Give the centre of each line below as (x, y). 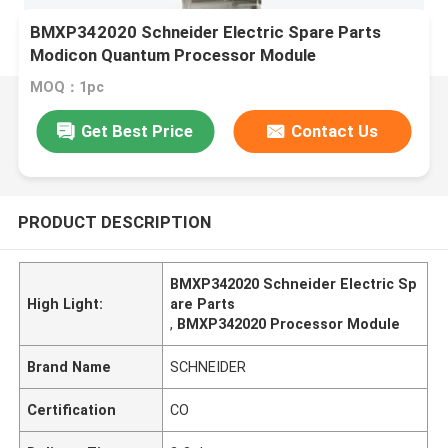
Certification (72, 409)
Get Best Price (137, 130)
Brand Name (69, 366)
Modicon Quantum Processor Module (173, 55)
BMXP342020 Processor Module (289, 323)
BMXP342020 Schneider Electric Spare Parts (206, 32)
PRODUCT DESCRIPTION (114, 221)
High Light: (65, 303)
